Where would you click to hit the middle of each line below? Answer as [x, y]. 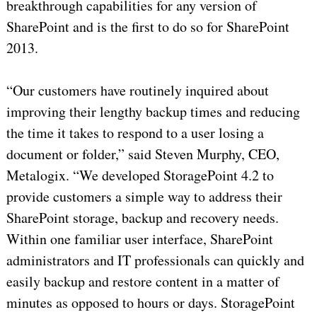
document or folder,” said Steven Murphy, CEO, [143, 154]
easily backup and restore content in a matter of [143, 282]
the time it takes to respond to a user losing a [135, 133]
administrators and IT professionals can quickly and [155, 260]
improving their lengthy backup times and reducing [153, 112]
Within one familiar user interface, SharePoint [139, 239]
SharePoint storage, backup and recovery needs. [142, 218]
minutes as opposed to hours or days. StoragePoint [150, 303]
